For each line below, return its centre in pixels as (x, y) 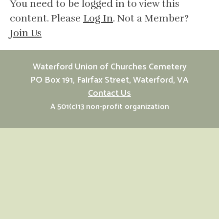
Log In (98, 18)
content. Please (46, 18)
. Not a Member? (151, 18)
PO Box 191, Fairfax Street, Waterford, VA (109, 80)
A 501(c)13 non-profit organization (109, 107)
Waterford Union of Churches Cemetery (109, 67)
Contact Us (109, 93)
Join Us (26, 33)
